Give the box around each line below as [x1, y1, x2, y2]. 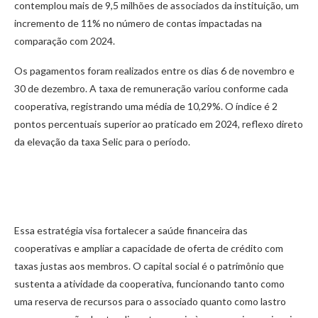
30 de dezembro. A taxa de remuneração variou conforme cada [14, 82, 288, 94]
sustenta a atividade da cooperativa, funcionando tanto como [14, 278, 285, 290]
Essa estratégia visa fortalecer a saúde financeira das [14, 224, 248, 237]
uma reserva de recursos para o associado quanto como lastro [14, 295, 286, 308]
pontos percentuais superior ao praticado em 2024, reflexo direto [14, 117, 303, 130]
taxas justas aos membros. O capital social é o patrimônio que [14, 260, 284, 273]
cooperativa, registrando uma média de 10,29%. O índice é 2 [14, 99, 278, 112]
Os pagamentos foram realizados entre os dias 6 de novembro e [14, 64, 295, 77]
